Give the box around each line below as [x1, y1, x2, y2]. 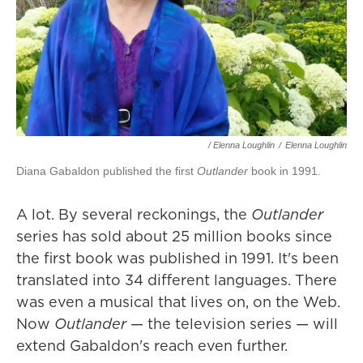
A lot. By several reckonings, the [16, 204, 251, 225]
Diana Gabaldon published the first [16, 164, 197, 178]
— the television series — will [126, 314, 338, 335]
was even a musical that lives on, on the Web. [16, 292, 340, 313]
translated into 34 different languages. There [16, 270, 337, 291]
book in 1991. [248, 164, 321, 178]
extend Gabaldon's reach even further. [16, 335, 288, 357]
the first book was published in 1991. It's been [16, 248, 339, 269]
